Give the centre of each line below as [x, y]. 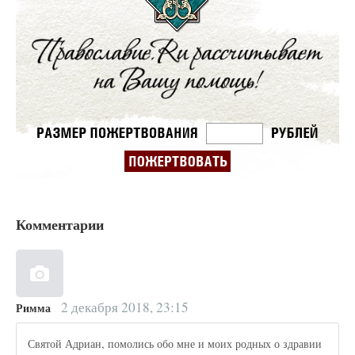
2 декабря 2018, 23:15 [123, 307]
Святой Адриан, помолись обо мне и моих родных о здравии [175, 343]
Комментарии [60, 225]
